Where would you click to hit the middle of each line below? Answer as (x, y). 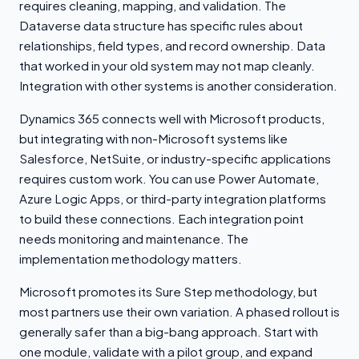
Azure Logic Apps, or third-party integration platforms (173, 198)
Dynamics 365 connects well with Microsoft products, (172, 118)
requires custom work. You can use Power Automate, (169, 178)
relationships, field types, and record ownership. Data (172, 45)
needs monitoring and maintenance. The (134, 238)
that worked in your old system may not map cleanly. (167, 65)
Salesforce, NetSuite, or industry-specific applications (175, 158)
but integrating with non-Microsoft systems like (153, 138)
